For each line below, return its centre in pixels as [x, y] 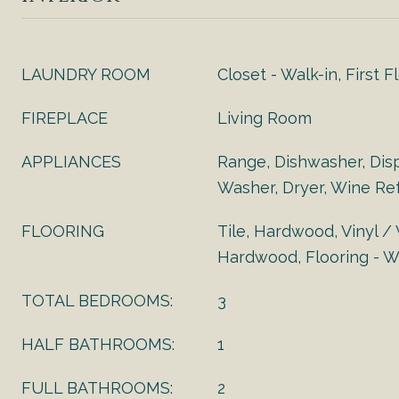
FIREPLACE [65, 118]
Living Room [265, 118]
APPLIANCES [71, 162]
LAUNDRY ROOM [86, 74]
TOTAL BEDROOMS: [97, 301]
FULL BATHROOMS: [97, 388]
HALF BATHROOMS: [98, 344]
